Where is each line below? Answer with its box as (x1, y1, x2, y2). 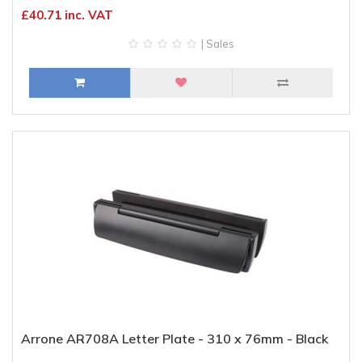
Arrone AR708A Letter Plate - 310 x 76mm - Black (21, 330, 328, 347)
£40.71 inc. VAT (21, 7, 113, 23)
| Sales (198, 37, 234, 50)
